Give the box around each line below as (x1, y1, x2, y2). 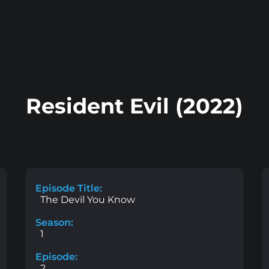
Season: (35, 217, 73, 229)
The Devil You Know (40, 194, 135, 206)
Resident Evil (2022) (26, 93, 243, 119)
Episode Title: (35, 183, 102, 195)
